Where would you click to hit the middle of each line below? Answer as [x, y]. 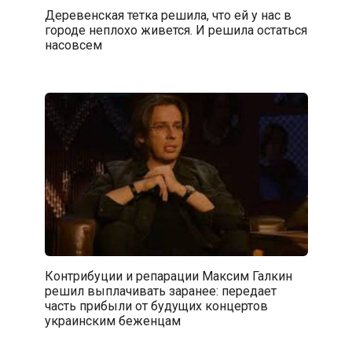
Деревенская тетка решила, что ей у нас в [168, 15]
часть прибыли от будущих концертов [156, 306]
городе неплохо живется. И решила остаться [176, 30]
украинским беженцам [112, 321]
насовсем [73, 45]
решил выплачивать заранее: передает [160, 291]
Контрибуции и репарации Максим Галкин [168, 276]
